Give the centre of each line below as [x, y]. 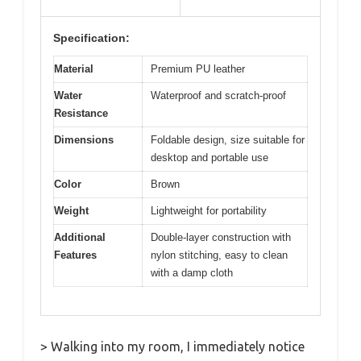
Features [75, 255]
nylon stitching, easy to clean [219, 255]
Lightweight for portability [209, 211]
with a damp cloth [192, 273]
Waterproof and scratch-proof [218, 96]
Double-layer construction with [221, 238]
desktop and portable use [210, 158]
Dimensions [84, 140]
